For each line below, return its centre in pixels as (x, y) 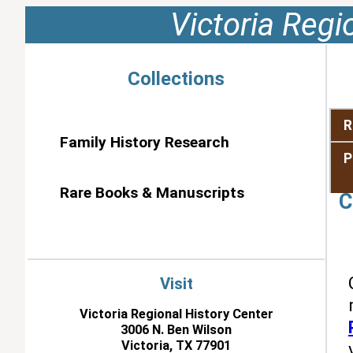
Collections (176, 79)
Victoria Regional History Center (176, 314)
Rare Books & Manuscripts (152, 193)
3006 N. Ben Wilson (176, 329)
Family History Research (145, 142)
